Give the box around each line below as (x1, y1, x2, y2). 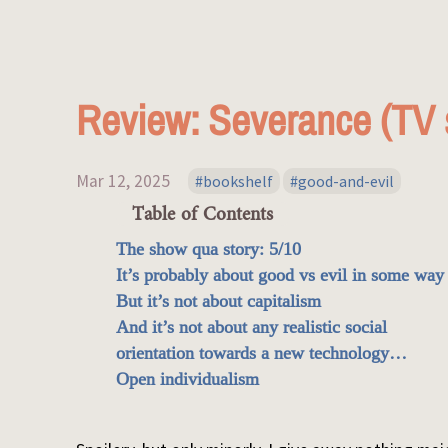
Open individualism (116, 369, 260, 389)
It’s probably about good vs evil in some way (116, 265, 445, 285)
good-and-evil (298, 171, 395, 191)
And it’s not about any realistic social (116, 317, 388, 337)
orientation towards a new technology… (116, 343, 408, 363)
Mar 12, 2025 (76, 170, 171, 192)
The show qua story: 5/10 (116, 239, 302, 259)
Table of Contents (132, 199, 274, 229)
